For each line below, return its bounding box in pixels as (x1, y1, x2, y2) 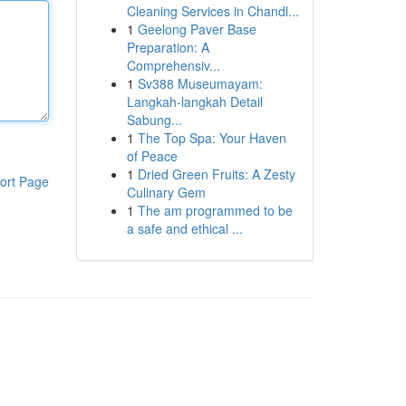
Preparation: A (126, 38, 209, 56)
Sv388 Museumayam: (137, 74, 263, 92)
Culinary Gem (126, 183, 206, 201)
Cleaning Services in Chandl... (126, 2, 299, 20)
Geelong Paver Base (137, 20, 256, 38)
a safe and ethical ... (126, 219, 243, 237)
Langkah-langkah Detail (126, 92, 263, 111)
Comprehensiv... (126, 56, 220, 74)
